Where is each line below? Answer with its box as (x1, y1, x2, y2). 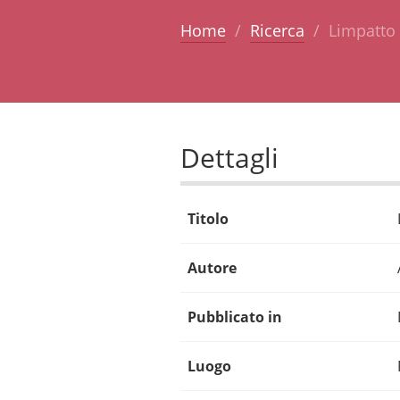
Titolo (187, 208, 229, 229)
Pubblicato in (187, 306, 282, 327)
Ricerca (249, 19, 304, 41)
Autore (187, 257, 237, 278)
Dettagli (179, 138, 279, 176)
